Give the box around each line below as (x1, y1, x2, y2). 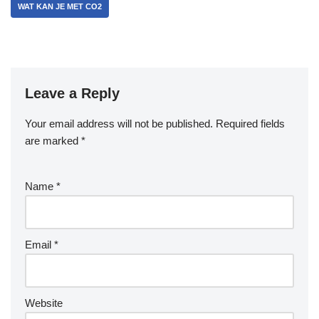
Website (25, 296, 63, 309)
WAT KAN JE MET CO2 (18, 1, 102, 11)
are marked (25, 134, 81, 147)
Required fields (216, 117, 285, 130)
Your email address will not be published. (25, 117, 213, 130)
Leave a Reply (25, 85, 120, 101)
